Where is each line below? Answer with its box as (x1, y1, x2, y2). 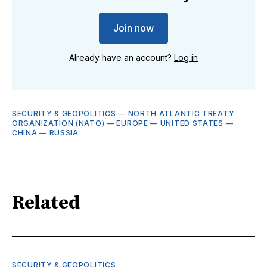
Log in (174, 52, 198, 63)
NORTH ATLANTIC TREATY (128, 108, 235, 118)
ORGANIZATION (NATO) (12, 118, 105, 128)
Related (12, 191, 80, 216)
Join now (113, 21, 154, 34)
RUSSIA (49, 128, 79, 137)
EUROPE (116, 118, 148, 128)
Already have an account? (69, 52, 174, 63)
